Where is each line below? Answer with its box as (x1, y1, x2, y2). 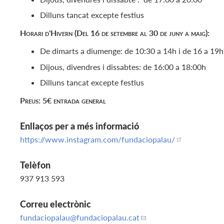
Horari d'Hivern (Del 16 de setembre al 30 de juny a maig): (20, 28, 209, 38)
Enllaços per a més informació (20, 120, 139, 131)
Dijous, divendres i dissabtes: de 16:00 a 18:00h (40, 61, 206, 71)
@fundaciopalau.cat (70, 212, 139, 222)
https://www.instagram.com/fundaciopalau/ (20, 134, 175, 144)
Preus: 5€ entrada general (20, 95, 106, 105)
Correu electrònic (20, 198, 91, 209)
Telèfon (20, 159, 50, 170)
